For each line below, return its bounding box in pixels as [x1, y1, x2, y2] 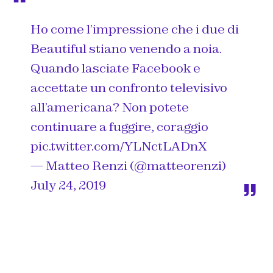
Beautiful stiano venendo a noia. [30, 41, 222, 57]
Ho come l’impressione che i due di [30, 21, 239, 38]
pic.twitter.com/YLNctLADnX [30, 138, 207, 155]
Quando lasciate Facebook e [30, 60, 200, 77]
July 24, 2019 [30, 177, 107, 194]
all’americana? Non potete [30, 99, 189, 116]
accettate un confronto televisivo [30, 80, 227, 96]
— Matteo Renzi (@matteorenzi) [30, 158, 226, 174]
